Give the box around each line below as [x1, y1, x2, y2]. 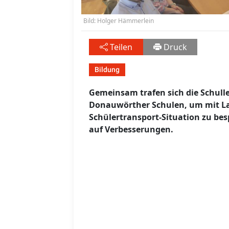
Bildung [95, 65, 120, 74]
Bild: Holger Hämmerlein [83, 16, 154, 26]
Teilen [110, 41, 132, 53]
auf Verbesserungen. [89, 124, 173, 135]
